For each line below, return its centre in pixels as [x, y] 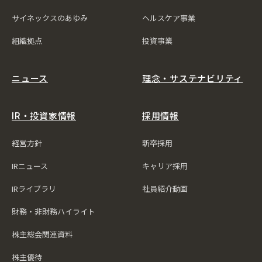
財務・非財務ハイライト [54, 211]
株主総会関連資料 [42, 234]
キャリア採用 [165, 166]
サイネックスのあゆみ [50, 18]
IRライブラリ [34, 189]
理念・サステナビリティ [192, 78]
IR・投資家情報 [44, 116]
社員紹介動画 [165, 189]
